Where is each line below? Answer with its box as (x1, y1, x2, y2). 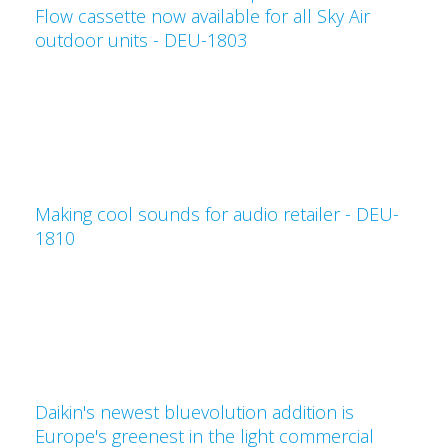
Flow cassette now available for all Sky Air (35, 4, 370, 28)
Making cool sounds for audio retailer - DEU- (35, 202, 399, 226)
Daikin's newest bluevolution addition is (35, 400, 354, 424)
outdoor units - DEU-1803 (35, 28, 247, 52)
